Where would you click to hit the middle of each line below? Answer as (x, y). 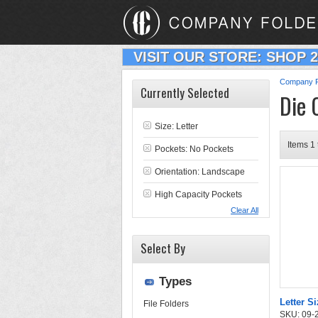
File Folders (166, 304)
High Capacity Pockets (198, 194)
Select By (163, 248)
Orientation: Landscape (200, 172)
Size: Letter (176, 126)
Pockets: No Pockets (194, 149)
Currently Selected (185, 93)
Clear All (245, 210)
